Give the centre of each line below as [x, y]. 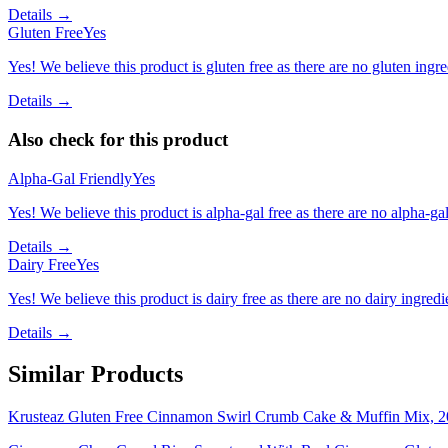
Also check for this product [118, 139]
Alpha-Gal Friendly [70, 178]
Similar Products [95, 374]
